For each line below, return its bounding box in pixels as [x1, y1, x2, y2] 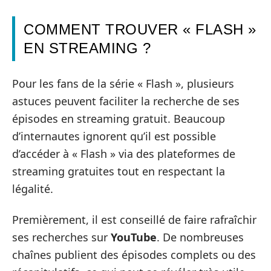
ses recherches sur [12, 230, 111, 245]
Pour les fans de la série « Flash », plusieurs [12, 76, 234, 91]
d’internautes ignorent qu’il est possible [12, 128, 216, 143]
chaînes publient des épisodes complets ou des [12, 247, 256, 263]
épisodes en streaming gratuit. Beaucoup [12, 111, 225, 126]
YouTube [111, 230, 157, 245]
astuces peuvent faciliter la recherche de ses [12, 93, 240, 108]
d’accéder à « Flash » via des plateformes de [12, 146, 235, 161]
